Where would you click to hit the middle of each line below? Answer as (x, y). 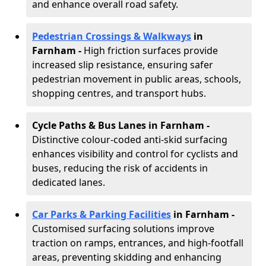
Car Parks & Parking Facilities (102, 214)
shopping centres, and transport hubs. (119, 93)
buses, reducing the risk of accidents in (120, 168)
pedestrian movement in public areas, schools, (137, 79)
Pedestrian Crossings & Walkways (112, 36)
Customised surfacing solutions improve (123, 229)
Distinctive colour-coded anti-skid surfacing (130, 140)
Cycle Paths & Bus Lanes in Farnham (118, 125)
